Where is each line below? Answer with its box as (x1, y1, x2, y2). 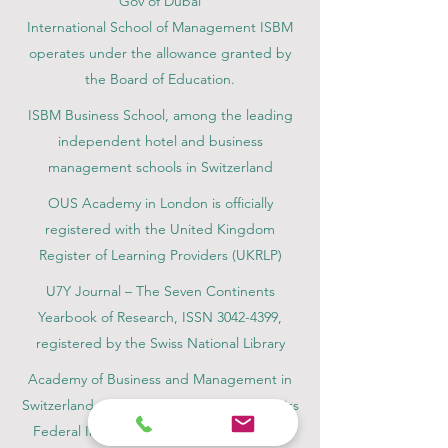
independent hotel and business (57, 132, 263, 150)
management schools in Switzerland (47, 158, 273, 176)
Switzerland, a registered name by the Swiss (21, 396, 299, 414)
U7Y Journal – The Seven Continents (45, 282, 275, 300)
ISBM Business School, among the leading (27, 106, 293, 124)
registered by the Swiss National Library (35, 334, 285, 352)
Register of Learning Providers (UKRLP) (38, 246, 282, 264)
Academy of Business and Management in (28, 370, 292, 388)
